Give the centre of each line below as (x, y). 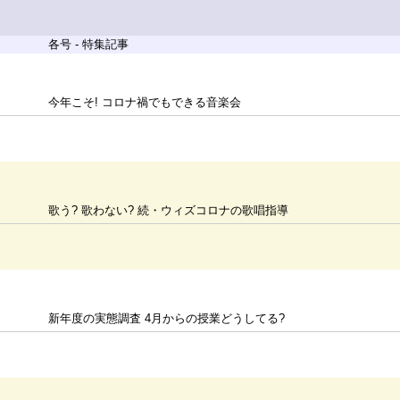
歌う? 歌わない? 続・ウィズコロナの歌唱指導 (169, 210)
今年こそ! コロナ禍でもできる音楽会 (145, 102)
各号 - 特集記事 (89, 44)
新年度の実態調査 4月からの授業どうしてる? (167, 318)
